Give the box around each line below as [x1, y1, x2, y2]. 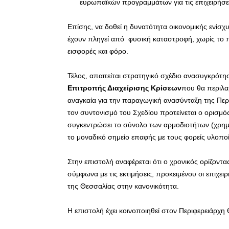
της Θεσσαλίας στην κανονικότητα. [67, 181, 179, 190]
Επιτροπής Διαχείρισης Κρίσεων [67, 83, 181, 92]
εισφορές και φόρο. [67, 47, 128, 55]
